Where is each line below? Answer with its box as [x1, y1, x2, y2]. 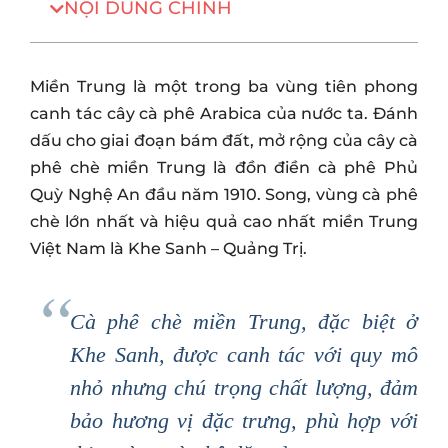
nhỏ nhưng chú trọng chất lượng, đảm [70, 375, 418, 401]
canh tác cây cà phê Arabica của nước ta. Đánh [30, 104, 418, 124]
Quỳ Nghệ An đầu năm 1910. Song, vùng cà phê [30, 185, 418, 205]
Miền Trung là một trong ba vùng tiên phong [30, 77, 418, 97]
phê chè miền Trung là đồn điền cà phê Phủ [30, 158, 418, 178]
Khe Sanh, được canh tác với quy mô [70, 342, 418, 368]
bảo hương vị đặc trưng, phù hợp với [70, 408, 418, 434]
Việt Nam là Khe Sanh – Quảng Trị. [30, 239, 307, 259]
